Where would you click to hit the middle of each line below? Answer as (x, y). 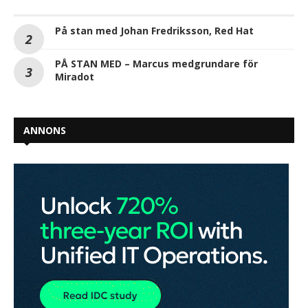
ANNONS (45, 131)
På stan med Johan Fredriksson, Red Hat (154, 31)
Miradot (75, 77)
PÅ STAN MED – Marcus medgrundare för (156, 64)
